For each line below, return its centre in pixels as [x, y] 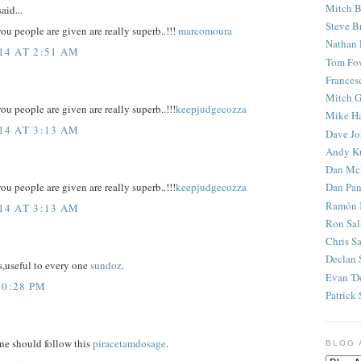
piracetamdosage [129, 344]
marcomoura [205, 31]
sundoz [106, 266]
